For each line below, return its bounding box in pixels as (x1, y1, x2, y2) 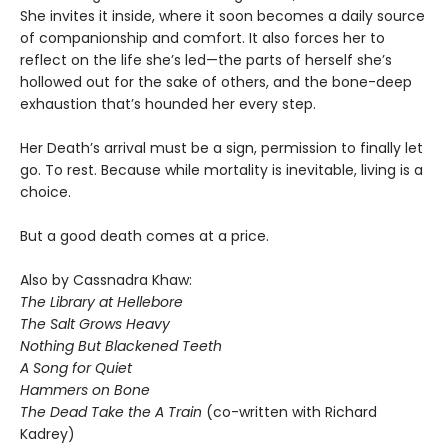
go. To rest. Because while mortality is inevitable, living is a (20, 160, 423, 181)
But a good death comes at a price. (20, 226, 269, 247)
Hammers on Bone (20, 380, 150, 401)
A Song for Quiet (20, 358, 132, 379)
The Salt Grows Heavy (20, 314, 170, 335)
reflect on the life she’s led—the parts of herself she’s (20, 50, 392, 71)
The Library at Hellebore (20, 292, 183, 313)
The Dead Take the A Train (20, 402, 206, 423)
